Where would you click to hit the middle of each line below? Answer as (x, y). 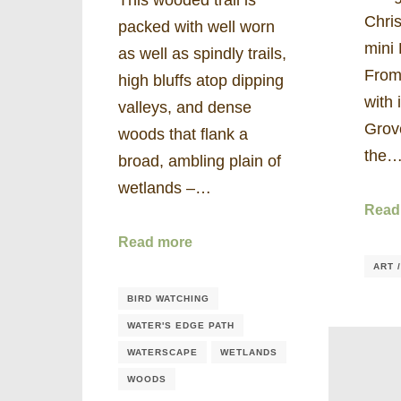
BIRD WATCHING (168, 298)
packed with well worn (196, 26)
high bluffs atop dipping (201, 80)
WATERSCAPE (162, 352)
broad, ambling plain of (200, 161)
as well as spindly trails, (202, 53)
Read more (155, 243)
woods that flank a (183, 134)
